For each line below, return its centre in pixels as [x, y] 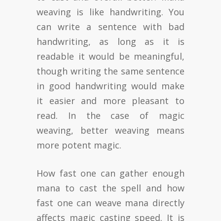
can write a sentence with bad [110, 26]
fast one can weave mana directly [110, 203]
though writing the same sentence [110, 71]
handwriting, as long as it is [110, 41]
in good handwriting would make [110, 86]
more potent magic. [79, 145]
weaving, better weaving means [110, 130]
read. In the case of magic [110, 115]
